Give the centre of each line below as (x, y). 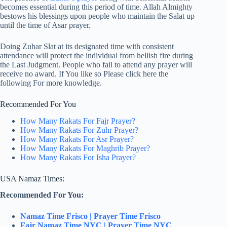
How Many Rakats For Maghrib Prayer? (85, 148)
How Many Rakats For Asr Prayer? (77, 139)
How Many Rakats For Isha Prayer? (78, 157)
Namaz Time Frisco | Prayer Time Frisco (90, 216)
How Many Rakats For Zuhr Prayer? (79, 130)
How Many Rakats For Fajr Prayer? (78, 121)
